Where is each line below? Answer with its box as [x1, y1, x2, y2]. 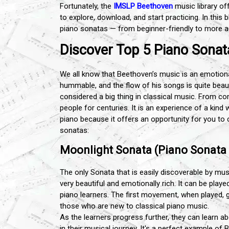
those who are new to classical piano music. [60, 201, 211, 211]
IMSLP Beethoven [113, 1, 173, 11]
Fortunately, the [60, 1, 113, 11]
